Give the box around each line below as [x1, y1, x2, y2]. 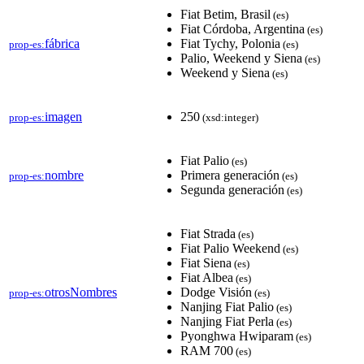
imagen [45, 109, 82, 123]
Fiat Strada [180, 226, 236, 240]
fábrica [45, 36, 80, 50]
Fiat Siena [180, 255, 232, 270]
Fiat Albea [180, 270, 233, 284]
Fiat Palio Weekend [180, 240, 280, 255]
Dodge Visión [180, 284, 252, 299]
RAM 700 [180, 343, 233, 357]
